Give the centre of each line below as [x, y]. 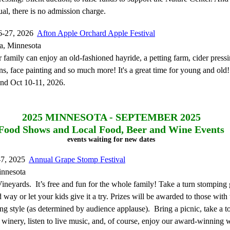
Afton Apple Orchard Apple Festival [96, 33]
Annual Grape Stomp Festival [77, 159]
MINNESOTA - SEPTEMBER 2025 [121, 117]
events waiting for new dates [111, 139]
